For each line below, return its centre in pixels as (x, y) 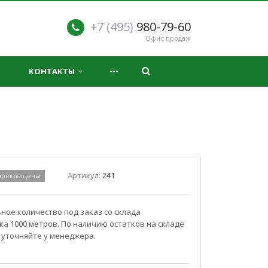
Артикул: (85, 176)
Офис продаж (168, 38)
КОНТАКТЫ (53, 71)
